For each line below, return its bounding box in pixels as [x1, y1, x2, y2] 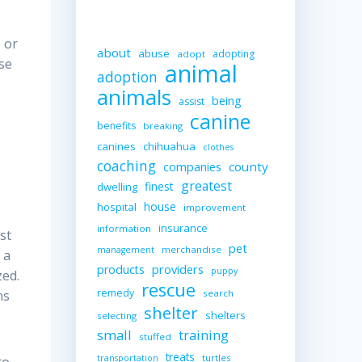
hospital [96, 200, 137, 215]
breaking [142, 120, 183, 133]
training [178, 326, 229, 345]
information [96, 222, 151, 235]
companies [162, 158, 221, 175]
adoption [96, 68, 158, 87]
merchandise [161, 243, 221, 256]
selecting [96, 309, 137, 322]
